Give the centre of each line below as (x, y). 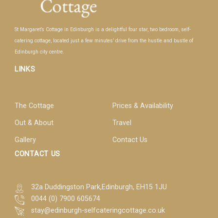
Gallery (25, 140)
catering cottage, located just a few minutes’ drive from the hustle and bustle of (104, 41)
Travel (122, 123)
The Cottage (34, 106)
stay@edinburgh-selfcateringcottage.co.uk (98, 210)
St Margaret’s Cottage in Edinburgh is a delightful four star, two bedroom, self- (103, 30)
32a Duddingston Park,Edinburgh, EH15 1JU (99, 187)
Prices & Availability (143, 106)
